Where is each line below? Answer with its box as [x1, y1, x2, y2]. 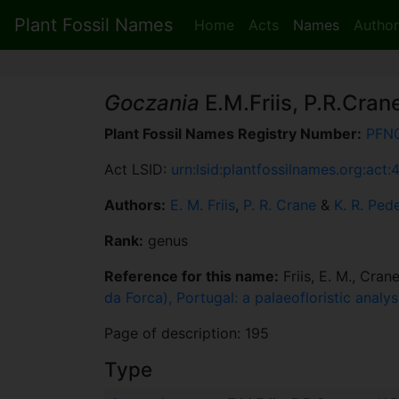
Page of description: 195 [104, 324, 269, 343]
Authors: [104, 196, 166, 215]
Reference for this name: [104, 267, 279, 286]
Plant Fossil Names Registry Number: [104, 125, 362, 143]
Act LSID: [104, 160, 171, 179]
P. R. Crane [243, 196, 316, 215]
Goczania [104, 90, 199, 117]
